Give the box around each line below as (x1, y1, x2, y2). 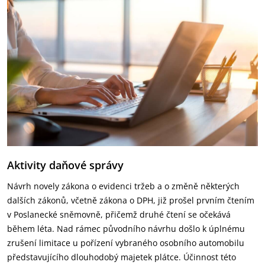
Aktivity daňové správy (7, 158, 124, 172)
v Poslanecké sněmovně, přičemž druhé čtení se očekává (7, 209, 231, 220)
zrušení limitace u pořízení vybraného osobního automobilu (7, 237, 244, 248)
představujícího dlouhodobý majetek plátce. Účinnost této (7, 251, 236, 263)
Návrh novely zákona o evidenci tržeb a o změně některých (7, 180, 240, 192)
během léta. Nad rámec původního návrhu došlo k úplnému (7, 223, 245, 234)
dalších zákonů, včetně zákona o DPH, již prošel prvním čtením (7, 195, 254, 206)
